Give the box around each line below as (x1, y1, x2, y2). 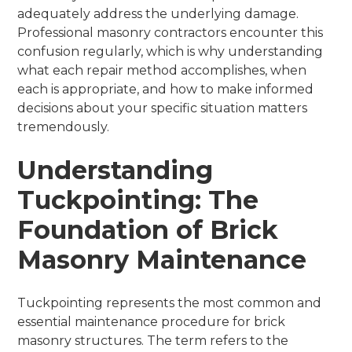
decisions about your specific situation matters (17, 100, 308, 115)
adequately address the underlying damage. (17, 5, 299, 21)
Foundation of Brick (17, 214, 279, 245)
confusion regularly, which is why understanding (17, 43, 324, 59)
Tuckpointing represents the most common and (17, 295, 322, 310)
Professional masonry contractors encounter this (17, 24, 324, 40)
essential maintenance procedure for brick (17, 313, 286, 329)
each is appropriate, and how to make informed (17, 81, 314, 97)
